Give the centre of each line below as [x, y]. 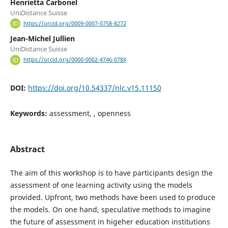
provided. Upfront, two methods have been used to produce [112, 197]
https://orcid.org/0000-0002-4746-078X [75, 60]
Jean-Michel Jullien [42, 39]
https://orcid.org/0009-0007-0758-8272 [75, 24]
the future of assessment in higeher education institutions [110, 221]
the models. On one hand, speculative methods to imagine [110, 209]
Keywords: [30, 113]
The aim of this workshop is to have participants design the [111, 173]
